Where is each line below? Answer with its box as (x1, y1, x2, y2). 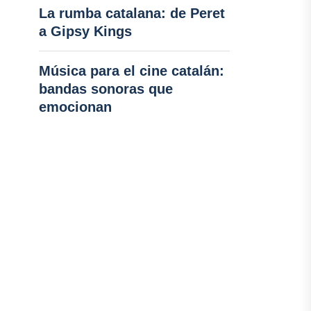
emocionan (38, 99, 112, 115)
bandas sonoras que (38, 81, 173, 96)
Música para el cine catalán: (38, 63, 224, 78)
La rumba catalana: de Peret (38, 6, 225, 21)
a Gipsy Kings (38, 24, 132, 39)
